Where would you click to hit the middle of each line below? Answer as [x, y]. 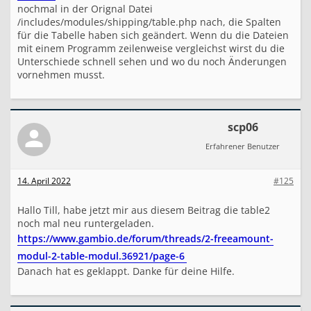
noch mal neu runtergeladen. [86, 223]
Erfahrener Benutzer [243, 146]
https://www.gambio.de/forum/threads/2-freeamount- [145, 238]
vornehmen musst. [61, 75]
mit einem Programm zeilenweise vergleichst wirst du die [151, 48]
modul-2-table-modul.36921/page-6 [101, 256]
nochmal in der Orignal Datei [85, 9]
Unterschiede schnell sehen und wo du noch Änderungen [152, 61]
